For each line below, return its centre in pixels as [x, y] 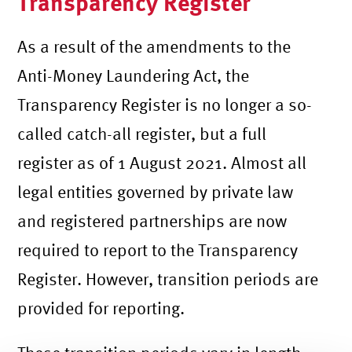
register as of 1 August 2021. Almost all [162, 162]
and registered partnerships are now [152, 220]
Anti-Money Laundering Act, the [134, 75]
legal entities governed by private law [156, 191]
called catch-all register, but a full [142, 133]
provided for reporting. [101, 308]
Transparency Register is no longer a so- [165, 104]
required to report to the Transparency [158, 249]
